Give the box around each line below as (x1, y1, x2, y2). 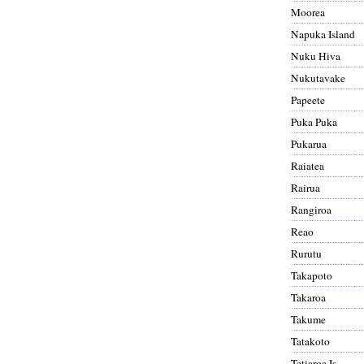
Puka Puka (291, 114, 337, 129)
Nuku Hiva (291, 48, 340, 63)
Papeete (291, 92, 325, 107)
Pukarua (291, 136, 327, 151)
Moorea (291, 4, 325, 19)
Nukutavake (291, 70, 345, 85)
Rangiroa (291, 201, 331, 217)
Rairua (291, 180, 320, 195)
